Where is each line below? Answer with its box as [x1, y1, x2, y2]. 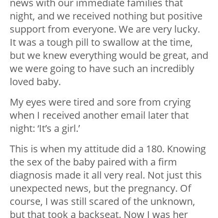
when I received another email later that [10, 108, 189, 122]
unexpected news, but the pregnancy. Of [10, 181, 191, 195]
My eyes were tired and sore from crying [10, 95, 191, 109]
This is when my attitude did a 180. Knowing [10, 142, 206, 155]
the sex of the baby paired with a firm [10, 155, 177, 168]
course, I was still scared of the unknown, [10, 194, 195, 208]
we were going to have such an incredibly [10, 61, 194, 75]
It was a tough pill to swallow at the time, [10, 35, 193, 49]
